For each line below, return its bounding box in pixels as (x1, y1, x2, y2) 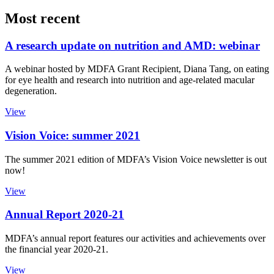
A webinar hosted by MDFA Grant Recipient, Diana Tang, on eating (5, 64, 269, 75)
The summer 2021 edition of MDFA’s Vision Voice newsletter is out (5, 154, 267, 165)
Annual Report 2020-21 (5, 208, 124, 221)
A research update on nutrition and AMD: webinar (5, 39, 260, 52)
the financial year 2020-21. (5, 244, 108, 255)
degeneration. (5, 86, 57, 97)
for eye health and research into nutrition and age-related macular (5, 75, 254, 86)
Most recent (5, 10, 80, 26)
